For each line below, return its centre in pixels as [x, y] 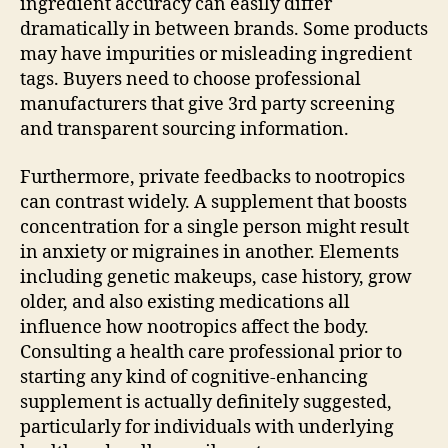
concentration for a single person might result [214, 227]
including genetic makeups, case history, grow [216, 277]
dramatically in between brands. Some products [224, 29]
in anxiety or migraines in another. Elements [209, 252]
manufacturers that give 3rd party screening [207, 104]
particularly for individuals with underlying [207, 427]
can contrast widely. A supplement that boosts [213, 202]
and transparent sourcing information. [184, 129]
